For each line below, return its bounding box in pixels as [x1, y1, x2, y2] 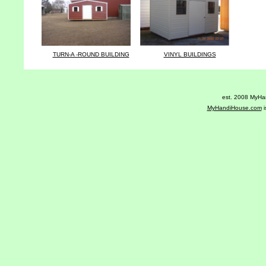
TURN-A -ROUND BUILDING [52, 51, 129, 58]
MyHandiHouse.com [207, 104, 262, 111]
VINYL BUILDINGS [163, 51, 216, 58]
